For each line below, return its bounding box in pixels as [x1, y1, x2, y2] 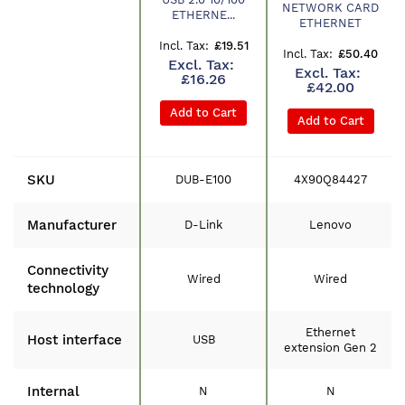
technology [27, 280, 99, 297]
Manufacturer [27, 217, 117, 233]
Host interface [27, 332, 122, 348]
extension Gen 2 [284, 341, 377, 354]
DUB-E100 [175, 173, 231, 186]
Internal [27, 383, 80, 400]
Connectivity [27, 262, 108, 278]
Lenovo [309, 218, 352, 231]
